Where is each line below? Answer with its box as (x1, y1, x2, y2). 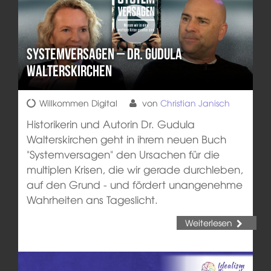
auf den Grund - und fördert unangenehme (26, 177, 243, 192)
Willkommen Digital (39, 97, 117, 109)
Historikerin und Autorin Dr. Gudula (26, 116, 195, 132)
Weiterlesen (184, 216, 232, 229)
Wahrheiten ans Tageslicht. (26, 192, 158, 207)
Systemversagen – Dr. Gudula (26, 45, 182, 63)
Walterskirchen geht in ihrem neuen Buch (26, 131, 226, 147)
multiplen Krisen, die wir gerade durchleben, (26, 162, 243, 177)
